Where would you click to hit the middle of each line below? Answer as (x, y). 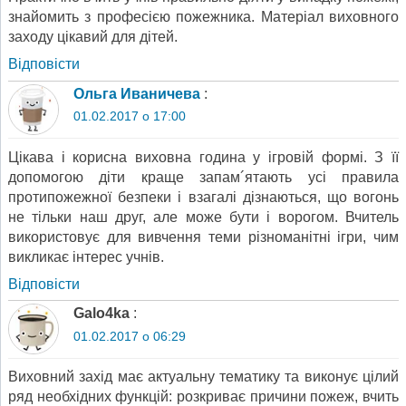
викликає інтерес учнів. (86, 256)
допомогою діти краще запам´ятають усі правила (203, 177)
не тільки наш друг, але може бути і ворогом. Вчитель (203, 217)
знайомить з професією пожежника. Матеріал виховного (203, 17)
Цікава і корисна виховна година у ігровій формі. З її (203, 157)
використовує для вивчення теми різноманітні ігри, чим (203, 237)
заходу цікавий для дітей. (93, 37)
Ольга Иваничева (137, 94)
